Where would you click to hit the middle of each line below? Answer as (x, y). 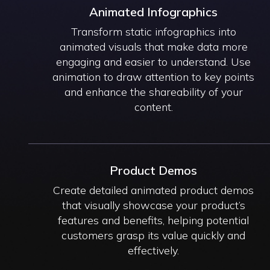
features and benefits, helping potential (154, 220)
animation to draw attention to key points (154, 77)
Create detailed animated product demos (154, 190)
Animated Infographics (154, 11)
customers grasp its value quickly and (154, 235)
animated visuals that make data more (153, 46)
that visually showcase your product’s (153, 205)
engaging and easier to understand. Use (154, 61)
